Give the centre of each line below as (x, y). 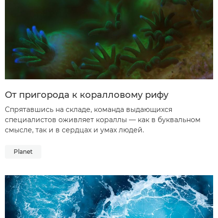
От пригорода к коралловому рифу (87, 95)
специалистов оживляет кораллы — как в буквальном (103, 119)
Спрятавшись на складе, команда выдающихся (89, 109)
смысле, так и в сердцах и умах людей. (74, 130)
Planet (23, 151)
